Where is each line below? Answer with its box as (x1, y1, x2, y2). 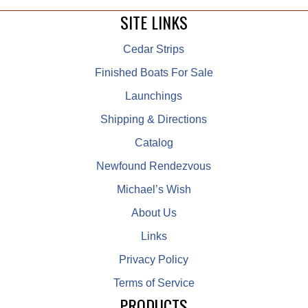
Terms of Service (113, 276, 195, 289)
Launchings (125, 89, 183, 102)
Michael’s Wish (117, 183, 191, 195)
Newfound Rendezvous (96, 159, 212, 172)
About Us (131, 206, 177, 219)
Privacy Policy (119, 253, 189, 265)
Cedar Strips (123, 43, 185, 55)
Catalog (135, 136, 173, 148)
